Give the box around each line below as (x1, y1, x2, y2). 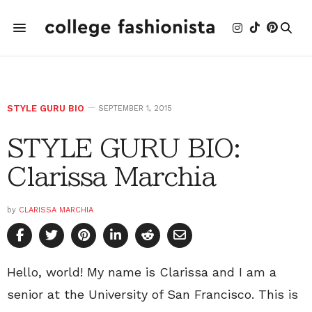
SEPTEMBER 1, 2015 (98, 104, 172, 113)
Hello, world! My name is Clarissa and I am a (7, 265, 276, 279)
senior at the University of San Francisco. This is (7, 287, 298, 302)
